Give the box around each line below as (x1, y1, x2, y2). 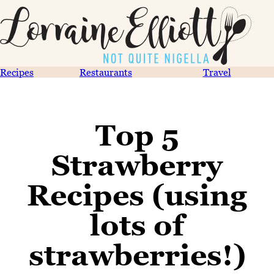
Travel (202, 67, 231, 78)
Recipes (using (27, 178, 247, 212)
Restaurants (79, 67, 132, 78)
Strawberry (51, 148, 223, 182)
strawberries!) (28, 238, 246, 272)
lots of (90, 208, 184, 242)
